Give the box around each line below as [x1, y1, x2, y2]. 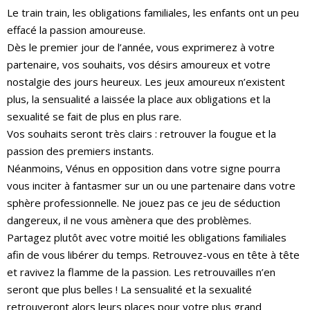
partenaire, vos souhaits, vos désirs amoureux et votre [7, 57, 271, 72]
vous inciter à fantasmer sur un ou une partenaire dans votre [7, 179, 295, 193]
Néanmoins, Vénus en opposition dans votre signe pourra [7, 161, 280, 176]
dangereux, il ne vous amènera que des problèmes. [7, 213, 251, 228]
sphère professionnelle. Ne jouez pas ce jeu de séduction [7, 196, 280, 210]
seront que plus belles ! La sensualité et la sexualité [7, 282, 252, 297]
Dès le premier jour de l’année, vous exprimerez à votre [7, 40, 275, 55]
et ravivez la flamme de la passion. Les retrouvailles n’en [7, 265, 275, 280]
